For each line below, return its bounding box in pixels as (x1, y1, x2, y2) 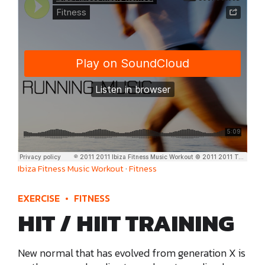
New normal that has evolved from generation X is (18, 244, 245, 261)
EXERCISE (18, 191, 60, 206)
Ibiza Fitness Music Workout (18, 161, 124, 176)
